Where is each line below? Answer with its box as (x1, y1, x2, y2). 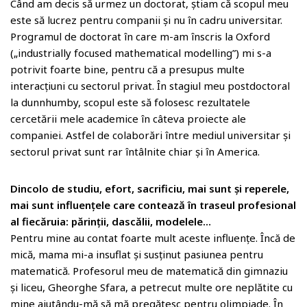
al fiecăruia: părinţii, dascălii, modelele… (10, 214, 211, 228)
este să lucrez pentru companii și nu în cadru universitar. (10, 13, 282, 27)
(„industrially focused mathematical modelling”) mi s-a (10, 46, 271, 60)
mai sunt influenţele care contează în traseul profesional (10, 198, 296, 212)
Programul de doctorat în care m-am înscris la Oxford (10, 29, 270, 43)
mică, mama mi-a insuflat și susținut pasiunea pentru (10, 247, 263, 261)
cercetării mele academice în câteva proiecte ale (10, 112, 246, 125)
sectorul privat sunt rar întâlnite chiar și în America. (10, 145, 260, 158)
